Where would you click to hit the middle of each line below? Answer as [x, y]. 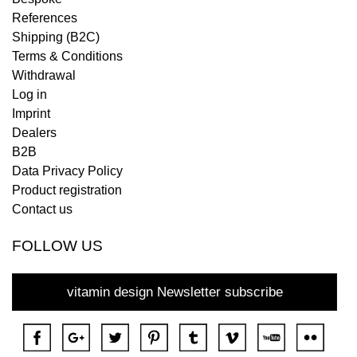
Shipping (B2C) [56, 37]
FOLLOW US [57, 245]
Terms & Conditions [67, 56]
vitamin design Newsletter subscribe [175, 292]
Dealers [34, 132]
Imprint [31, 113]
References [45, 18]
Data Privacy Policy [67, 171]
